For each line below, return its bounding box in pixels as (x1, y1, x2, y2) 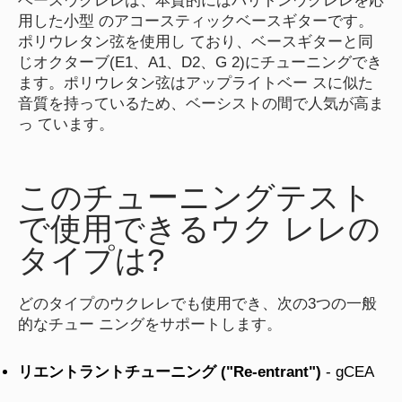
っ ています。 (18, 115, 114, 132)
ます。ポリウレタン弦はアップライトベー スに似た (18, 74, 373, 91)
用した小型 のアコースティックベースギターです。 (18, 12, 373, 29)
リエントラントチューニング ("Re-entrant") (18, 363, 321, 380)
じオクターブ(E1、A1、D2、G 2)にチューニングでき (18, 53, 382, 70)
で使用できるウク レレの (18, 210, 380, 246)
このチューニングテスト (18, 179, 372, 214)
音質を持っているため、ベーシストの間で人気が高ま (18, 94, 384, 111)
